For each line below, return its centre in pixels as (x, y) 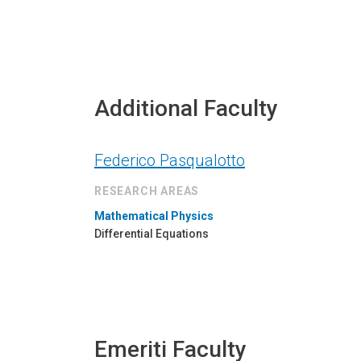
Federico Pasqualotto (170, 161)
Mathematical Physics (154, 216)
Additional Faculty (186, 109)
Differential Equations (151, 234)
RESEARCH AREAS (147, 191)
